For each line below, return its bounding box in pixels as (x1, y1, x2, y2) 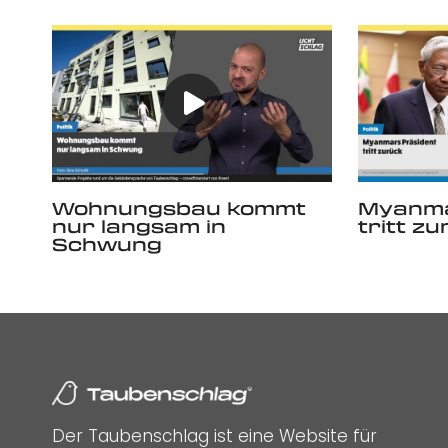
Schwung (52, 232, 162, 257)
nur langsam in (52, 214, 226, 239)
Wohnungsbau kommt (52, 196, 306, 221)
